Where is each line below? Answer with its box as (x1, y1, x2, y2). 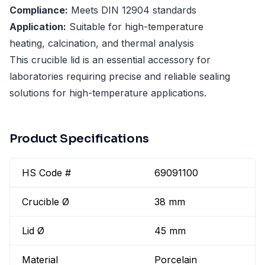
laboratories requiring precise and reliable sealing (9, 70, 230, 83)
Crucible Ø (22, 196, 69, 208)
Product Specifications (9, 131, 149, 147)
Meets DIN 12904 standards (68, 4, 196, 17)
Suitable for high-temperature (66, 21, 203, 33)
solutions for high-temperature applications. (9, 87, 206, 99)
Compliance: (9, 4, 68, 17)
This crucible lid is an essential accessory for (9, 54, 211, 66)
